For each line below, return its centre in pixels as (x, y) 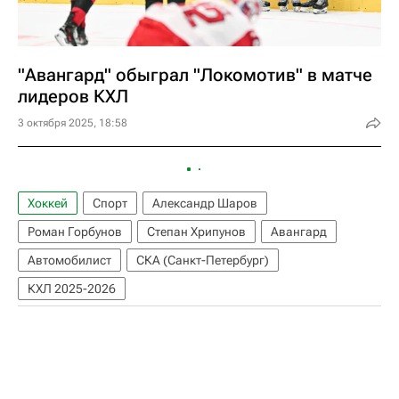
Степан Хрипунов (196, 232)
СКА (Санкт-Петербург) (203, 261)
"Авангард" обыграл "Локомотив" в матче (195, 75)
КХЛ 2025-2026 (72, 289)
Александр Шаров (205, 204)
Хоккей (48, 204)
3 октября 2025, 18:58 (73, 123)
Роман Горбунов (75, 232)
